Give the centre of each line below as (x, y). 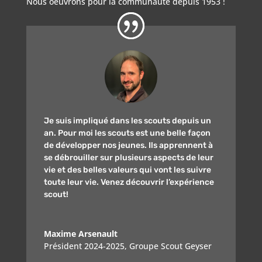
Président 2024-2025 (84, 246)
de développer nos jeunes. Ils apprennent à (128, 146)
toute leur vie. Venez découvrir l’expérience (129, 182)
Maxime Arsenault (80, 234)
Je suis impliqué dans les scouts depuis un (127, 121)
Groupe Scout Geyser (170, 246)
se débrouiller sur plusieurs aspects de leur (128, 158)
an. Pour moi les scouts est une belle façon (127, 133)
